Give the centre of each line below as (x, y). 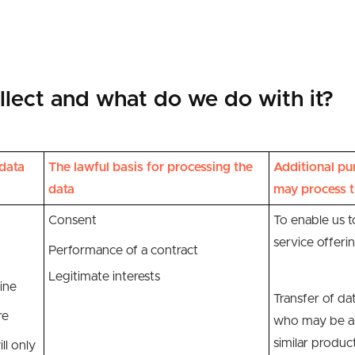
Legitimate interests (104, 277)
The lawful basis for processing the (151, 167)
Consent (73, 220)
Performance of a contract (123, 250)
